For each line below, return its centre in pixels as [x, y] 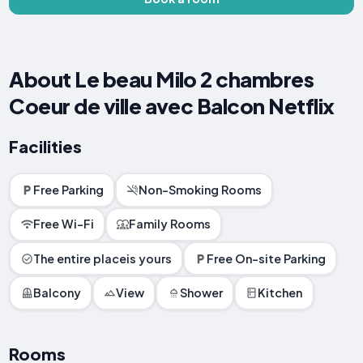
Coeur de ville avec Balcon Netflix [172, 106]
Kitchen [280, 293]
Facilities [46, 147]
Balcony [57, 293]
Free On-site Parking [267, 258]
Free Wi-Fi [63, 224]
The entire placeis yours [102, 258]
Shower [201, 293]
